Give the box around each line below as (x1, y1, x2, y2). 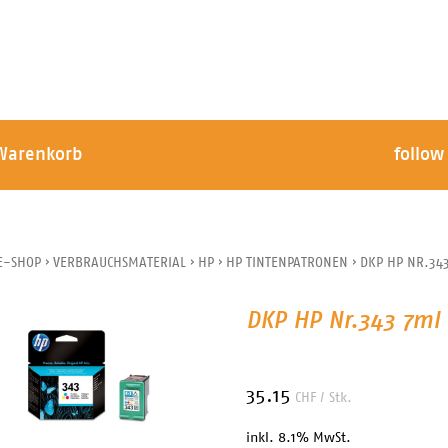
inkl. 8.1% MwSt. (246, 431, 352, 445)
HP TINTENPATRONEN (226, 256, 348, 270)
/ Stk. (320, 391, 353, 405)
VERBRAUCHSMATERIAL (53, 256, 186, 270)
